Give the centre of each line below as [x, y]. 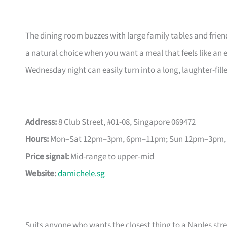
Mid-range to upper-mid [111, 157]
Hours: [37, 140]
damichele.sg [81, 174]
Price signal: [47, 157]
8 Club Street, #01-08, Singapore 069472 [126, 122]
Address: [41, 122]
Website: [41, 174]
